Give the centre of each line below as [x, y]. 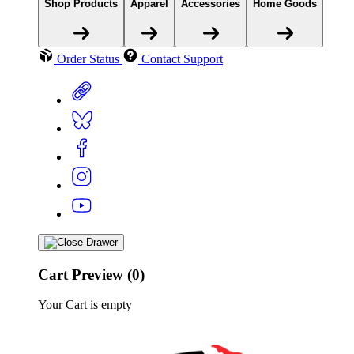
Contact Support [182, 58]
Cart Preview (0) [91, 274]
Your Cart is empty [85, 305]
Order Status [88, 58]
